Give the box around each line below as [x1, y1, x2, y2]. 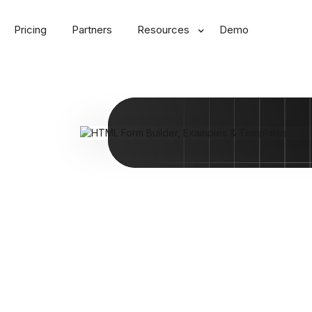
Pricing [14, 23, 47, 36]
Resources [137, 23, 189, 36]
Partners [72, 23, 112, 36]
